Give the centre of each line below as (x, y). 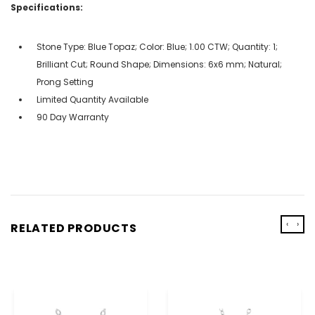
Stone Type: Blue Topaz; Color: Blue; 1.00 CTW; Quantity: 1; (157, 46)
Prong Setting (65, 82)
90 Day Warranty (73, 117)
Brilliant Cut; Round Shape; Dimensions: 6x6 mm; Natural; (159, 64)
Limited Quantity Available (92, 99)
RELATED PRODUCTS (74, 228)
